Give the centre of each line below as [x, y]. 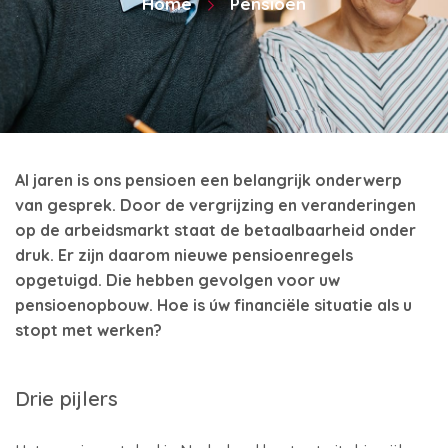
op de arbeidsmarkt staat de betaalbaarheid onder [215, 230]
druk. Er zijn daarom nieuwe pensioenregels [184, 255]
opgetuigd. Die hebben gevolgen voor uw [177, 280]
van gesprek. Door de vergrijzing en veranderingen [215, 205]
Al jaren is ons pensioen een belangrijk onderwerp [208, 180]
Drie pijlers [66, 398]
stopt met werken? [88, 330]
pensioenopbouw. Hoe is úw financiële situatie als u [213, 305]
